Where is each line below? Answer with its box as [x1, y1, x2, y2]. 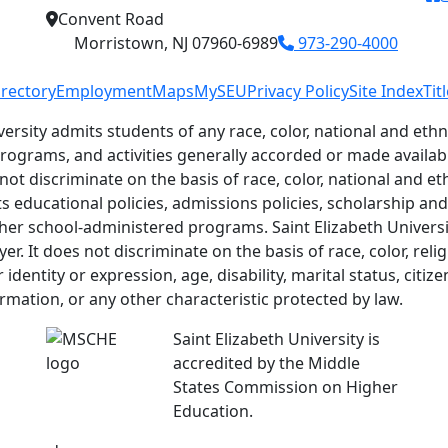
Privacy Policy [247, 80, 349, 102]
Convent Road [58, 8, 164, 30]
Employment [56, 80, 152, 102]
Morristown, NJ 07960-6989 [74, 32, 278, 54]
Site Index [349, 80, 423, 102]
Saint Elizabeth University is [172, 328, 380, 350]
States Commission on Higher [172, 376, 398, 398]
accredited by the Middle [172, 352, 360, 374]
